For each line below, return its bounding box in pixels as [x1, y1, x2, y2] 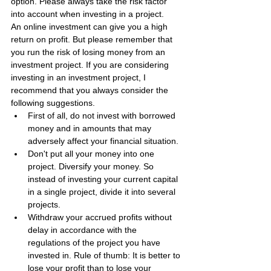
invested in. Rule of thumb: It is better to [28, 250, 183, 260]
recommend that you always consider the [11, 85, 171, 95]
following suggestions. [11, 98, 95, 108]
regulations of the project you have [28, 238, 163, 247]
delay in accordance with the [28, 225, 139, 235]
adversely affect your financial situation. [28, 136, 178, 146]
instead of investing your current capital [28, 174, 180, 184]
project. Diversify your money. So [28, 162, 156, 171]
